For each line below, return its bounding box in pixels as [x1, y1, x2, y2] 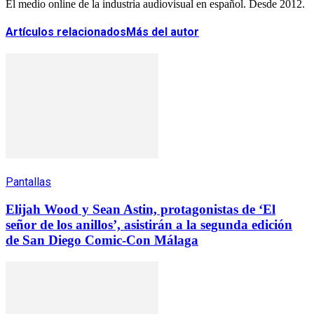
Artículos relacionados [6, 25, 126, 39]
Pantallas [6, 175, 51, 189]
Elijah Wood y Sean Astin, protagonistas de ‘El [6, 202, 275, 217]
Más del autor [126, 25, 199, 39]
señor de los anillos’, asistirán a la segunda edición [6, 217, 292, 233]
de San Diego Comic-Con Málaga [6, 233, 198, 248]
